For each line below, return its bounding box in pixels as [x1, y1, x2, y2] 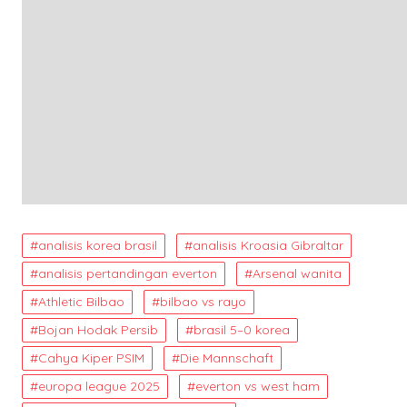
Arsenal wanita [253, 265, 342, 282]
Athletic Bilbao [38, 293, 124, 310]
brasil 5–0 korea [194, 322, 290, 338]
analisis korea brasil [38, 237, 157, 253]
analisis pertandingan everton [38, 265, 217, 282]
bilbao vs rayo [160, 293, 246, 310]
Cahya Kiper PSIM [38, 350, 144, 366]
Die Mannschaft [180, 350, 273, 366]
